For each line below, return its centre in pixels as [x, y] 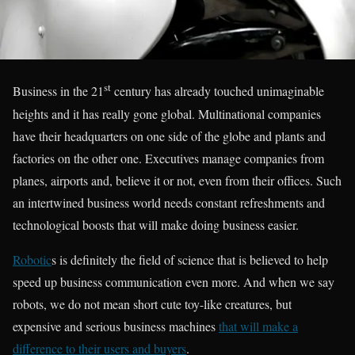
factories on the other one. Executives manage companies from [168, 158]
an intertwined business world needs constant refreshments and [169, 202]
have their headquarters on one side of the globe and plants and [169, 136]
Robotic [32, 259]
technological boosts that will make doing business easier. [156, 224]
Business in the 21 [58, 91]
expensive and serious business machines [116, 326]
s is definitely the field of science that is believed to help [190, 259]
